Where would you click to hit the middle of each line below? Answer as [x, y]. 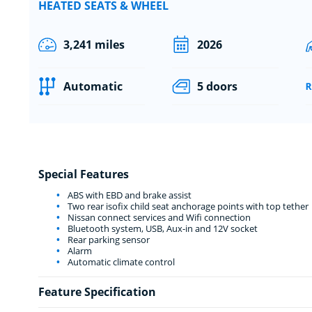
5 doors [217, 86]
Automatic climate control [120, 262]
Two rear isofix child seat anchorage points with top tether [187, 206]
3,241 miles [94, 44]
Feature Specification [97, 291]
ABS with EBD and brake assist [128, 195]
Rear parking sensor [107, 239]
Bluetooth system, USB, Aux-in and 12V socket [161, 228]
